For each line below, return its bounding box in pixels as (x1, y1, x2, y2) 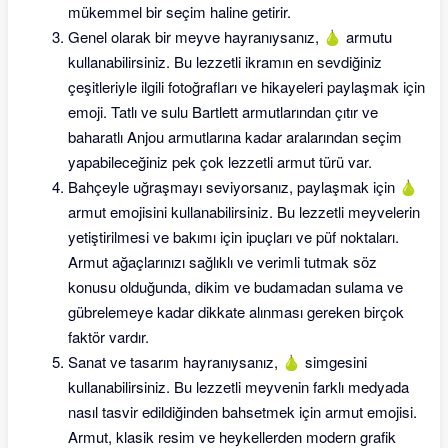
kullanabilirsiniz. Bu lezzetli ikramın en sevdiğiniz (68, 51, 382, 72)
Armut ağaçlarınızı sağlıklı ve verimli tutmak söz (68, 251, 377, 272)
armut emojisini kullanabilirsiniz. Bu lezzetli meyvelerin (68, 201, 420, 222)
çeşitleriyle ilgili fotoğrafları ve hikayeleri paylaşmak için (68, 76, 425, 97)
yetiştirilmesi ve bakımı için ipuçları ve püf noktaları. (68, 226, 399, 247)
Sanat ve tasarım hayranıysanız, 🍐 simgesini (68, 351, 367, 372)
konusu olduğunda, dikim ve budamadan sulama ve (68, 276, 403, 297)
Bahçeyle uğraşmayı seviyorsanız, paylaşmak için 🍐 (68, 176, 418, 197)
